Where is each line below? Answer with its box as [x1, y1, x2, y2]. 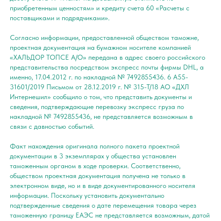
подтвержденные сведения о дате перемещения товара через [10, 201, 196, 209]
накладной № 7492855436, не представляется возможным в [10, 112, 193, 120]
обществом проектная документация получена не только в [10, 171, 185, 180]
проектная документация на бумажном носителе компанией [10, 43, 191, 51]
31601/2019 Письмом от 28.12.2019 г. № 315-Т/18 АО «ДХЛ [10, 82, 189, 91]
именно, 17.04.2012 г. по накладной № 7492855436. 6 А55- [10, 73, 188, 81]
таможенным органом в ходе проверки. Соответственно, [10, 161, 181, 170]
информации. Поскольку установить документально [10, 191, 164, 199]
